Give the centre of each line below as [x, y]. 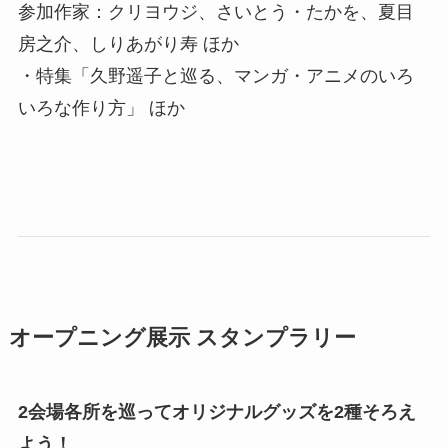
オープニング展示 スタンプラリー [182, 338]
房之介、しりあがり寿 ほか [128, 43]
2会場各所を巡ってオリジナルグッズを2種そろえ [216, 412]
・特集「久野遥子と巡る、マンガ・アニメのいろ [215, 75]
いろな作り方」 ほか [101, 107]
